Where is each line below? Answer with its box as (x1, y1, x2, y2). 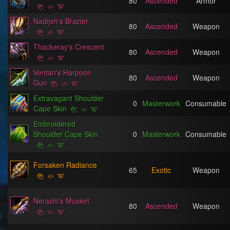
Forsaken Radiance (33, 160, 97, 170)
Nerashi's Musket (33, 196, 89, 206)
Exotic (151, 165, 171, 175)
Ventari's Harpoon (33, 67, 91, 78)
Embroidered (33, 119, 75, 129)
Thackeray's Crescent (33, 42, 104, 52)
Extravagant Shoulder (33, 93, 104, 103)
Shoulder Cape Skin (33, 129, 98, 139)
